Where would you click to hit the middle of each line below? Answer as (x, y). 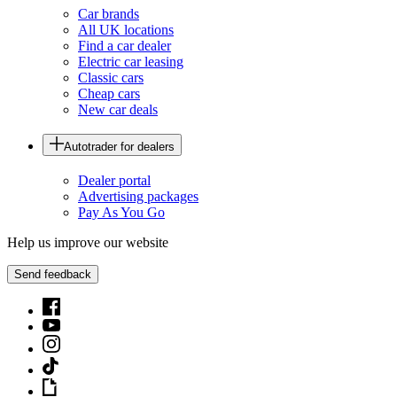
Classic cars (111, 77)
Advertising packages (138, 197)
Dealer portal (114, 181)
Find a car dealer (125, 45)
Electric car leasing (131, 61)
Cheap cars (109, 93)
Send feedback (53, 275)
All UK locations (126, 29)
